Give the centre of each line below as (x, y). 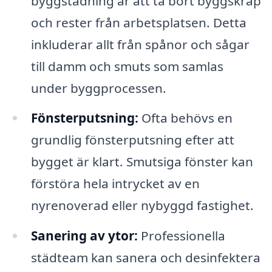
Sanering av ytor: (84, 236)
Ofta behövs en (185, 118)
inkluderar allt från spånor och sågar (140, 44)
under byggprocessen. (98, 88)
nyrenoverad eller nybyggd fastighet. (142, 206)
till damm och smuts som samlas (127, 66)
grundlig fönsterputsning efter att (132, 140)
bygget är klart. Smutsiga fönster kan (142, 162)
